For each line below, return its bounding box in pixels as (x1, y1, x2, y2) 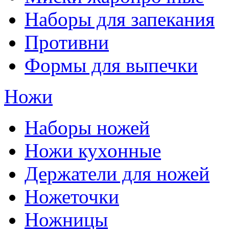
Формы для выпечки (25, 54, 198, 77)
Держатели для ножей (25, 163, 210, 185)
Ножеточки (25, 186, 119, 208)
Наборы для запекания (25, 8, 215, 31)
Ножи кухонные (25, 140, 161, 162)
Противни (25, 31, 109, 54)
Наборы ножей (25, 117, 150, 139)
